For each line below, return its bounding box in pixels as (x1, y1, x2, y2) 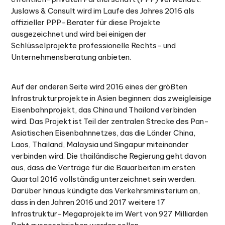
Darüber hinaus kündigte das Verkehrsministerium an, (11, 186, 200, 195)
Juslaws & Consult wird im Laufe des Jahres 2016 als (11, 6, 195, 16)
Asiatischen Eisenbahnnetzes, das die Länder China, (11, 128, 196, 138)
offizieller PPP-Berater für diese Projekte (11, 18, 161, 27)
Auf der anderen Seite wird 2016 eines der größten (11, 82, 188, 91)
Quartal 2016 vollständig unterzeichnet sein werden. (11, 174, 196, 184)
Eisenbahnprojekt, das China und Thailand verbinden (11, 105, 197, 115)
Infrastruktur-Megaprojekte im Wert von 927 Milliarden (11, 209, 208, 218)
